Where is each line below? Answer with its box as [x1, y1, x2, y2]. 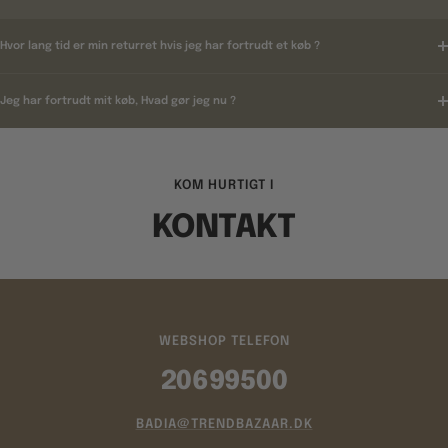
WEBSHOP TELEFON [158, 334, 290, 348]
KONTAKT [152, 211, 296, 245]
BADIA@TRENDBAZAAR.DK [135, 417, 313, 431]
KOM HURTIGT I [174, 178, 274, 192]
